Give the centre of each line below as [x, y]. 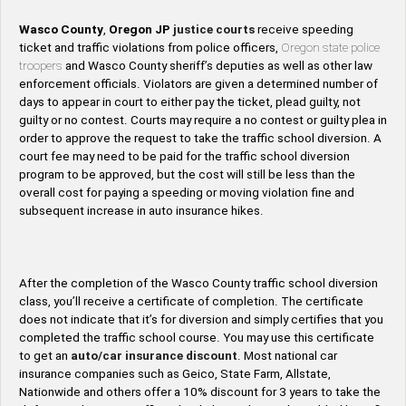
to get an [45, 356]
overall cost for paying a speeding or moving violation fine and [187, 193]
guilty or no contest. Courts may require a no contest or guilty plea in [203, 121]
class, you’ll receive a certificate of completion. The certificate [191, 302]
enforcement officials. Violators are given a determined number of [198, 84]
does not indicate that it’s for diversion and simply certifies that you [201, 320]
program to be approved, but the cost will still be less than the [187, 175]
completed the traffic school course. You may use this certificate [197, 338]
